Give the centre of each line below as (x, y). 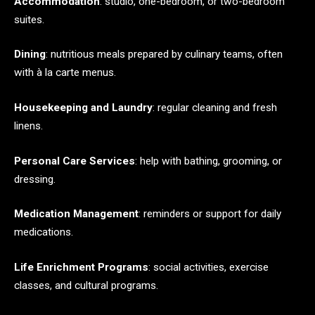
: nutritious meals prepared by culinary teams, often (164, 54)
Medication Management (76, 214)
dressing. (35, 179)
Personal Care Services (75, 161)
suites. (29, 19)
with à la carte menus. (65, 73)
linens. (28, 126)
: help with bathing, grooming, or (208, 161)
